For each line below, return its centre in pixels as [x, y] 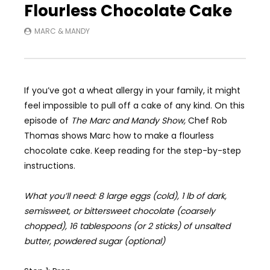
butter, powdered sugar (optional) [95, 241]
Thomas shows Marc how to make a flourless [119, 135]
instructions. [51, 165]
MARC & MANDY [62, 31]
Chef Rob [208, 120]
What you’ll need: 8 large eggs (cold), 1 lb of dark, [125, 196]
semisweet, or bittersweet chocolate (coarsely [120, 211]
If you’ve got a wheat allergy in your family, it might [132, 90]
